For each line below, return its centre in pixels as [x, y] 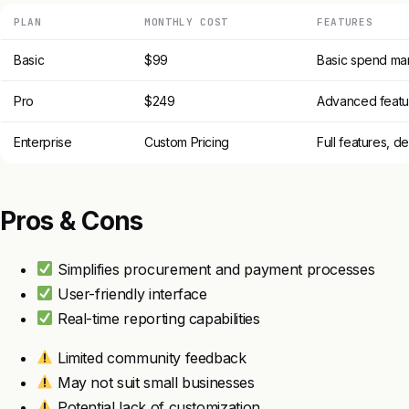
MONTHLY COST [186, 21]
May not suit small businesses [154, 382]
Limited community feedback [150, 357]
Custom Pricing [187, 142]
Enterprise [43, 142]
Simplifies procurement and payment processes [214, 269]
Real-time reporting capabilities [157, 318]
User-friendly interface [130, 294]
